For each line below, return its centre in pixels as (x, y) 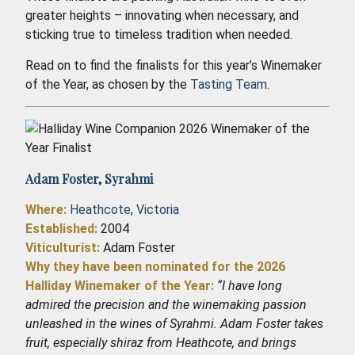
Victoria (158, 209)
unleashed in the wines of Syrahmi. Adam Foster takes (174, 323)
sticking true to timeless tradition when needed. (159, 34)
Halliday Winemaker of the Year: (120, 285)
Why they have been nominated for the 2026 (155, 266)
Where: (46, 209)
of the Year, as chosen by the (108, 84)
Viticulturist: (63, 247)
